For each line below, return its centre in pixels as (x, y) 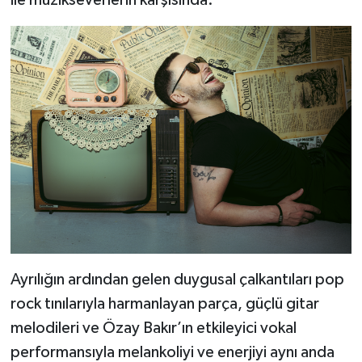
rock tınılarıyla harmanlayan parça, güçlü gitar (164, 303)
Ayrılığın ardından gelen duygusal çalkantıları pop (177, 279)
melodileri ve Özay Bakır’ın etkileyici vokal (153, 328)
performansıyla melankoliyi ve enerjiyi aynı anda (172, 352)
